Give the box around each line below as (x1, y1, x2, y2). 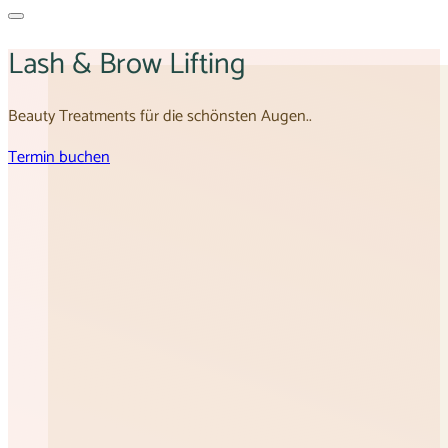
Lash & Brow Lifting (8, 39, 246, 89)
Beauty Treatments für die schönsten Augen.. (8, 103, 312, 131)
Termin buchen (8, 143, 110, 171)
